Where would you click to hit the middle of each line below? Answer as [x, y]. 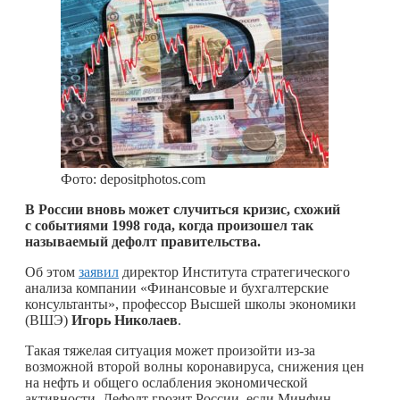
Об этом [52, 271]
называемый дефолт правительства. [145, 241]
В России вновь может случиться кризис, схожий [183, 209]
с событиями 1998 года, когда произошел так [169, 225]
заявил [99, 271]
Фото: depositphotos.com [133, 179]
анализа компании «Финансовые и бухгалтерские [177, 287]
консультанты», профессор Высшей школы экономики [191, 304]
